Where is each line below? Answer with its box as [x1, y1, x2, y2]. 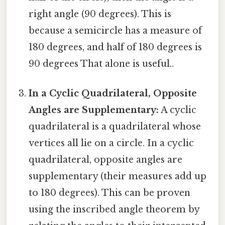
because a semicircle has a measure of [29, 25, 202, 36]
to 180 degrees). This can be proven [29, 187, 191, 199]
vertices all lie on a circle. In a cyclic [29, 138, 194, 149]
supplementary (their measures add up [29, 171, 207, 182]
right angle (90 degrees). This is [29, 8, 172, 20]
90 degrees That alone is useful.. [29, 58, 174, 69]
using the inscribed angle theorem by [29, 204, 200, 215]
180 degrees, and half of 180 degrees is [29, 41, 202, 53]
